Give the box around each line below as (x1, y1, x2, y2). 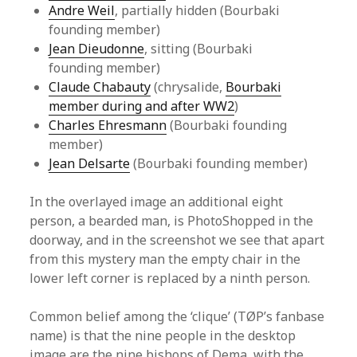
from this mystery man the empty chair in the (29, 250, 301, 269)
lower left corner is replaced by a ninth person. (29, 269, 311, 288)
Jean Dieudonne (49, 40, 145, 58)
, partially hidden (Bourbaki (115, 2, 280, 20)
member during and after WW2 (49, 97, 235, 116)
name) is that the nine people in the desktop (29, 327, 296, 345)
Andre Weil (49, 2, 116, 20)
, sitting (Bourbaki (144, 40, 253, 58)
